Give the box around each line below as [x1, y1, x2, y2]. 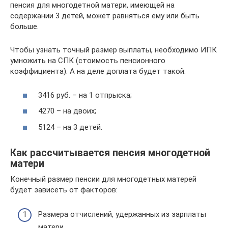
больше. [10, 22, 39, 32]
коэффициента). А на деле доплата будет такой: [10, 67, 186, 76]
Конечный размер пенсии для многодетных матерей [10, 174, 196, 184]
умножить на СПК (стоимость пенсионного [10, 56, 165, 66]
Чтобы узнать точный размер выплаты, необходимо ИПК [10, 45, 217, 55]
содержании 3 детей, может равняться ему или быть [10, 11, 199, 21]
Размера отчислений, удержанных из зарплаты [38, 210, 206, 219]
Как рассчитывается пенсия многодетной [10, 147, 210, 159]
